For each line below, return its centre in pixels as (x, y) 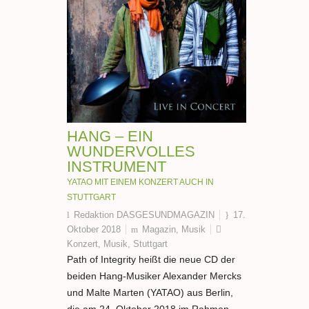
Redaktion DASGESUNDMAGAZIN (144, 215)
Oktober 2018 (94, 230)
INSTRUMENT (117, 167)
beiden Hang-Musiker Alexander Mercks (154, 276)
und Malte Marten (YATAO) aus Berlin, (150, 293)
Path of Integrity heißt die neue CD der (151, 260)
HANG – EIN (110, 137)
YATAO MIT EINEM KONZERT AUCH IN (140, 182)
